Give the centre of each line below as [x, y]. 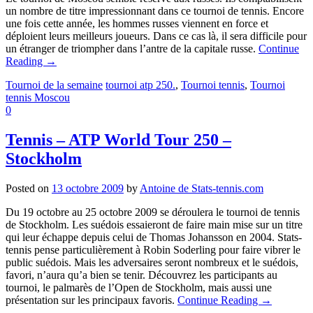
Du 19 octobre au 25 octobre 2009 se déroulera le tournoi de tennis [153, 212]
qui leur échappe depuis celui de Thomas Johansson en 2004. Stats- [154, 237]
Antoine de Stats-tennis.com [202, 188]
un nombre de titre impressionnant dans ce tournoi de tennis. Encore [155, 11]
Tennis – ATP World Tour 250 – [118, 140]
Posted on [29, 188]
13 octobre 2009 [88, 188]
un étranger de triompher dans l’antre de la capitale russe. [132, 49]
